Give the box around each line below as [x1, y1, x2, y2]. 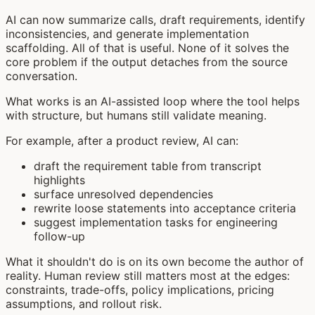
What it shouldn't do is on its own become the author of [6, 255, 304, 269]
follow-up [34, 229, 85, 244]
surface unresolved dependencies [34, 187, 213, 202]
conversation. [6, 69, 77, 84]
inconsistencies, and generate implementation [6, 27, 249, 41]
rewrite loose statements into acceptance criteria [34, 201, 296, 216]
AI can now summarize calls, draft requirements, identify [6, 13, 305, 27]
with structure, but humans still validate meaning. [6, 108, 266, 123]
